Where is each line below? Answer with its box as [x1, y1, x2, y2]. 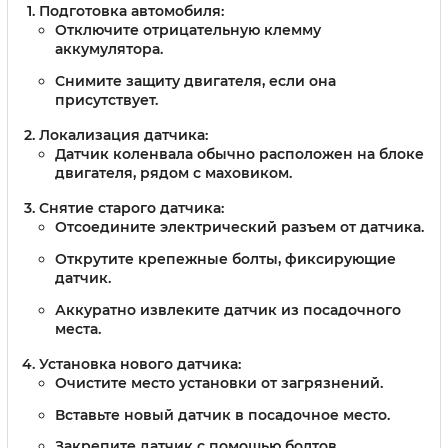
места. [55, 319, 101, 338]
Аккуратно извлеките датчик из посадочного [55, 300, 401, 319]
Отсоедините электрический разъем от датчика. [55, 218, 424, 237]
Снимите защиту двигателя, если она [55, 72, 336, 91]
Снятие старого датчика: [39, 199, 224, 218]
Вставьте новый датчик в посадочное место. [55, 405, 390, 424]
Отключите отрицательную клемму [55, 21, 321, 40]
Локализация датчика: [39, 126, 208, 145]
